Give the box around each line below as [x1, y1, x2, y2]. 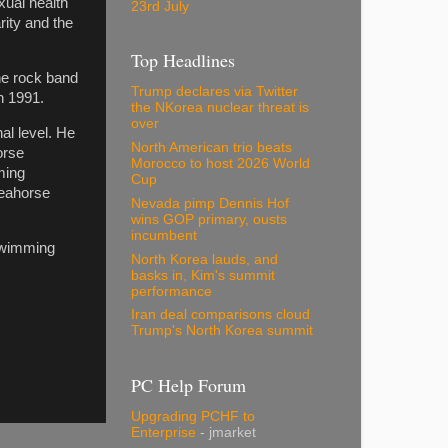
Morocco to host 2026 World [131, 156, 310, 172]
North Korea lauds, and [131, 251, 278, 267]
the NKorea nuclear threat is [131, 100, 309, 116]
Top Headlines [131, 48, 235, 72]
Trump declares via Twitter [131, 84, 298, 100]
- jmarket [196, 425, 256, 441]
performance [131, 283, 212, 299]
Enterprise [131, 425, 196, 441]
